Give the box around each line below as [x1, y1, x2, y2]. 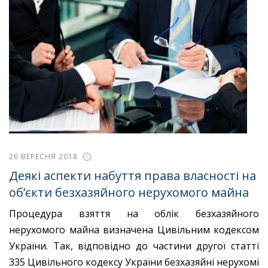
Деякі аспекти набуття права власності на [9, 167, 256, 184]
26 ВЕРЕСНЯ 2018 [9, 151, 78, 162]
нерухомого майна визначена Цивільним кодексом [9, 223, 259, 236]
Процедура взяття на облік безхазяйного [9, 206, 259, 220]
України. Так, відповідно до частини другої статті [9, 239, 259, 252]
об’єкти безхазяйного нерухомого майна [9, 184, 249, 200]
